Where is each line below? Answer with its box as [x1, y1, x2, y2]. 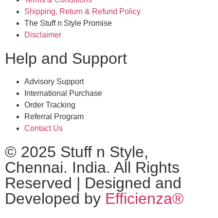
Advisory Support [24, 77, 84, 86]
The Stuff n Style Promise [24, 19, 112, 28]
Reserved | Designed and [5, 174, 182, 192]
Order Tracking [24, 101, 75, 109]
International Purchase [24, 89, 102, 98]
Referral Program [24, 112, 84, 121]
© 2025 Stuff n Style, [5, 143, 148, 161]
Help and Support [5, 50, 127, 68]
